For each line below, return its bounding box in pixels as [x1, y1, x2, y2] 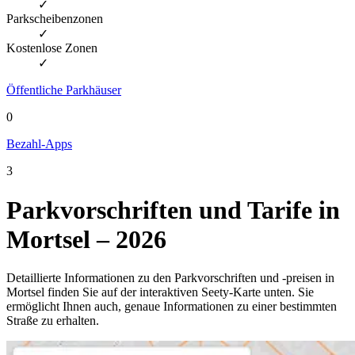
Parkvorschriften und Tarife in [6, 195, 340, 224]
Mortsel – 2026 [6, 224, 166, 254]
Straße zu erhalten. [6, 314, 99, 328]
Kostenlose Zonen [6, 41, 97, 55]
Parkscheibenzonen [6, 12, 103, 26]
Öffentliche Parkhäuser [6, 83, 121, 97]
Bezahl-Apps [6, 137, 72, 151]
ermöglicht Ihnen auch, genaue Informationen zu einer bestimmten [6, 300, 337, 314]
